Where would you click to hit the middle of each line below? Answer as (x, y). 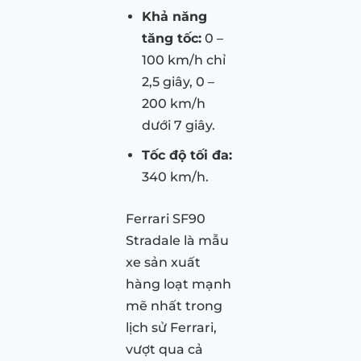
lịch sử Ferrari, (171, 327)
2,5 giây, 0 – (178, 81)
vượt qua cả (164, 349)
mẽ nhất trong (174, 305)
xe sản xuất (163, 262)
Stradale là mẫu (177, 240)
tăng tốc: (172, 38)
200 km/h (174, 103)
